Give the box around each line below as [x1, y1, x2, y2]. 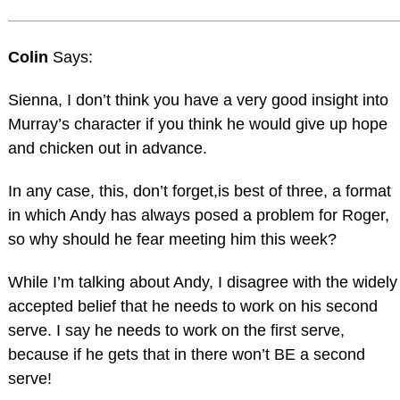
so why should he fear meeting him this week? [7, 229, 337, 248]
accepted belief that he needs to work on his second [7, 296, 378, 315]
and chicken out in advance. [7, 139, 207, 158]
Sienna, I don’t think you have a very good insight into [7, 91, 388, 110]
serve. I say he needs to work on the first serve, [7, 321, 345, 339]
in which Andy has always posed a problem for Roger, [7, 205, 389, 224]
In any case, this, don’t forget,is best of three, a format [7, 181, 391, 200]
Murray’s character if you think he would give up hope [7, 115, 387, 134]
